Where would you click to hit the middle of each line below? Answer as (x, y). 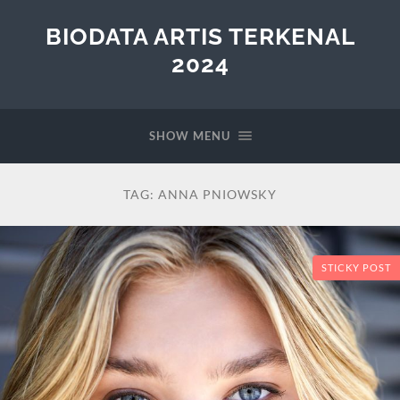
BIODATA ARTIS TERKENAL (200, 36)
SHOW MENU (189, 136)
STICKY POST (356, 268)
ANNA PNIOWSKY (217, 194)
